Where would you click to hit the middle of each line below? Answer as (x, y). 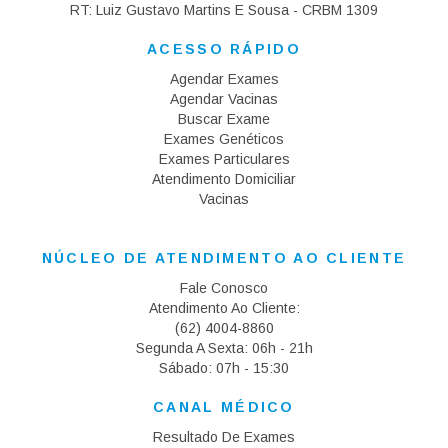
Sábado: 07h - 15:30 (224, 368)
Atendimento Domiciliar (224, 179)
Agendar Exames (224, 79)
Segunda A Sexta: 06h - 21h (224, 348)
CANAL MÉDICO (224, 407)
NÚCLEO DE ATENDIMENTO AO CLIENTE (224, 258)
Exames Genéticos (224, 139)
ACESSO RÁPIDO (224, 49)
